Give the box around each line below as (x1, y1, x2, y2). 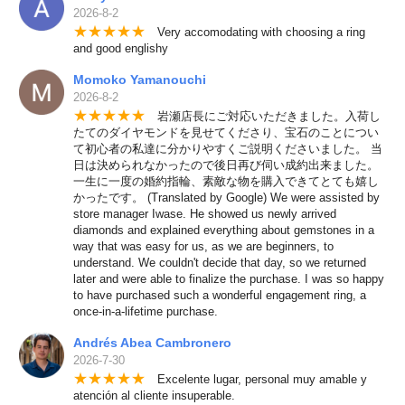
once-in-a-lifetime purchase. (72, 305, 218, 319)
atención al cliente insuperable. (72, 389, 235, 403)
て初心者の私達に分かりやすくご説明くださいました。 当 (72, 142, 382, 156)
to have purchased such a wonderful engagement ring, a (72, 288, 366, 303)
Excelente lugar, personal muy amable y (145, 372, 367, 387)
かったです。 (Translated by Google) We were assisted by (72, 191, 380, 205)
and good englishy (72, 42, 168, 56)
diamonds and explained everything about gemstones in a (72, 223, 374, 238)
